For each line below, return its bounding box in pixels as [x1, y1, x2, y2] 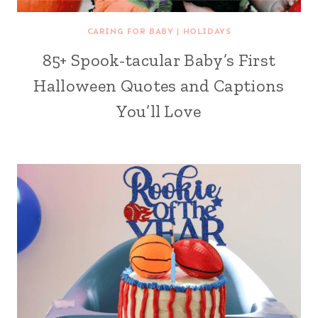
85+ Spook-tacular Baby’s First [42, 50, 276, 70]
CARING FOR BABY [87, 26, 174, 36]
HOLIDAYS [182, 26, 231, 36]
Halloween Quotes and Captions [33, 75, 285, 96]
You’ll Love [116, 101, 202, 121]
